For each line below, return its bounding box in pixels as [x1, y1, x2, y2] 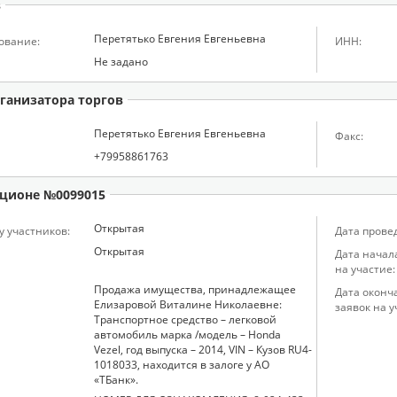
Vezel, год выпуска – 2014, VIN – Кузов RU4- [94, 342, 312, 357]
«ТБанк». [94, 372, 138, 387]
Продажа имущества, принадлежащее [94, 282, 296, 297]
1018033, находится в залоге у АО [94, 357, 269, 372]
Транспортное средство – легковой [94, 312, 276, 327]
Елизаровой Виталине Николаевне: [94, 297, 282, 312]
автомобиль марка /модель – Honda [94, 327, 281, 342]
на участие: [335, 261, 395, 276]
